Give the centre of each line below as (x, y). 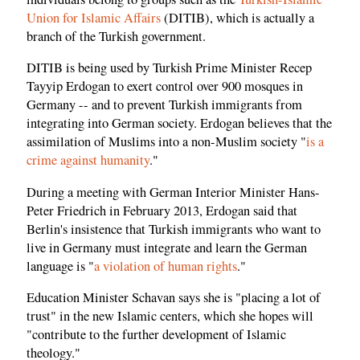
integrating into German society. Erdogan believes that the (179, 123)
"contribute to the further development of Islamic (156, 335)
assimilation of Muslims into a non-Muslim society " (166, 142)
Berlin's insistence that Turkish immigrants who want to (174, 229)
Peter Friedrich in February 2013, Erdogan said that (162, 210)
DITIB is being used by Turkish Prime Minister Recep (169, 68)
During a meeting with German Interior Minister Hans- (173, 192)
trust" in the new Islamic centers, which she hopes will (170, 316)
